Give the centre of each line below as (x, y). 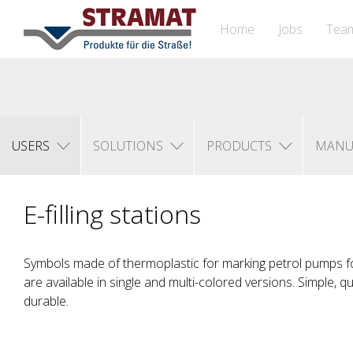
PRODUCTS (239, 146)
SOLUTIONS (128, 146)
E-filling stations (112, 214)
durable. (46, 301)
